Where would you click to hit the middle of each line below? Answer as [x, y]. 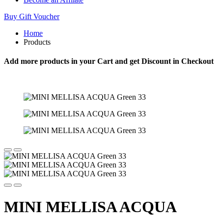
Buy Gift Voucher [32, 16]
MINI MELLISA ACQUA [90, 206]
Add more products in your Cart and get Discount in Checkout [109, 61]
